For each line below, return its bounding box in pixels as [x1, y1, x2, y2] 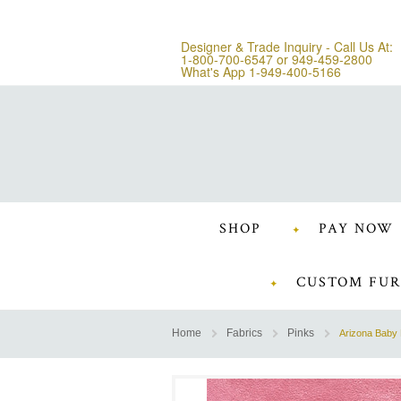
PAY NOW [318, 219, 394, 238]
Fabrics [226, 327, 262, 339]
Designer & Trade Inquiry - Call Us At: [181, 38, 393, 55]
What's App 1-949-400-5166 [181, 63, 341, 81]
